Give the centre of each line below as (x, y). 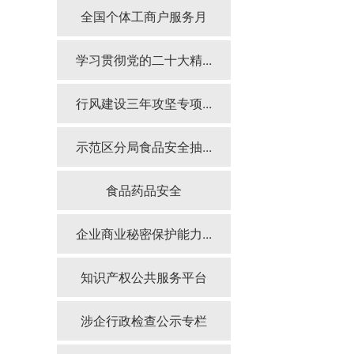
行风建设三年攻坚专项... (144, 103)
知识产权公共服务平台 (144, 277)
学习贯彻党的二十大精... (144, 60)
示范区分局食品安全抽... (144, 147)
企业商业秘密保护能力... (144, 233)
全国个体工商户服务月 (144, 16)
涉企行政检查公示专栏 (144, 320)
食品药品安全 (144, 190)
